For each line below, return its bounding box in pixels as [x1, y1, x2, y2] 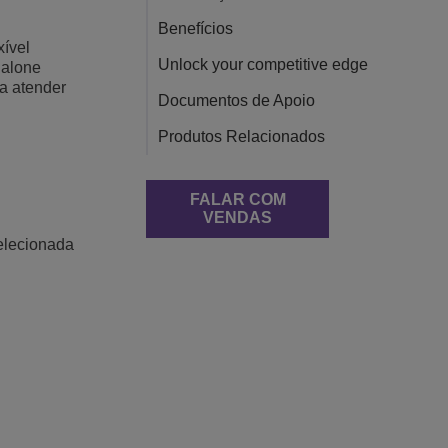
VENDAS [203, 208, 272, 226]
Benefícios [158, 19, 233, 37]
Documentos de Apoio [158, 91, 315, 109]
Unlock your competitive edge [158, 55, 368, 73]
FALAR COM [189, 190, 286, 208]
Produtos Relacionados [158, 127, 325, 145]
